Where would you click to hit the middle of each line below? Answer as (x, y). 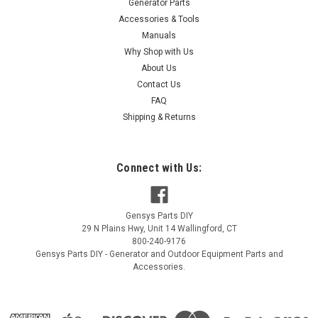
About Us (159, 68)
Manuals (159, 35)
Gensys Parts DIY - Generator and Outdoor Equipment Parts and (159, 254)
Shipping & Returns (159, 117)
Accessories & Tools (159, 19)
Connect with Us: (159, 168)
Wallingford (199, 228)
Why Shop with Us (159, 51)
